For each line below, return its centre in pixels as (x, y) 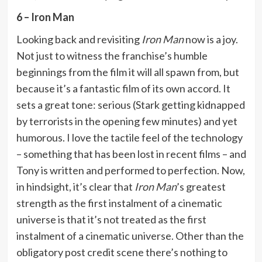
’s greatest (201, 186)
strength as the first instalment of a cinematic (119, 203)
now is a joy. (211, 39)
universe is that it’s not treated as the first (111, 219)
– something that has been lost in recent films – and (131, 154)
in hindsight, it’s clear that (75, 186)
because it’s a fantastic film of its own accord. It (123, 88)
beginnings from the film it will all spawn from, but (127, 72)
